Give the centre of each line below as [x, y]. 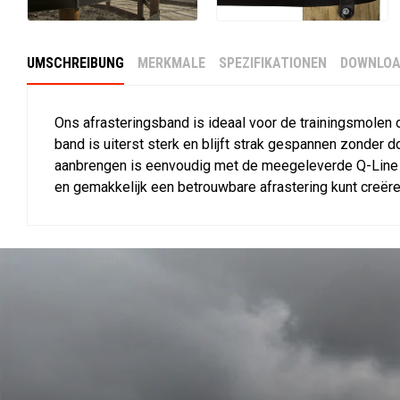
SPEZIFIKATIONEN [273, 63]
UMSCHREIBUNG [75, 63]
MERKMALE [171, 63]
